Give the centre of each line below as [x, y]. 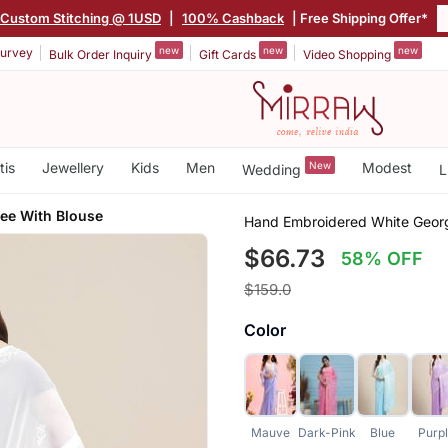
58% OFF [382, 258]
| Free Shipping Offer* [360, 17]
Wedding [273, 169]
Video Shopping [348, 54]
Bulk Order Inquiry [102, 54]
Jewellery [72, 167]
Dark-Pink [326, 432]
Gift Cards [229, 54]
